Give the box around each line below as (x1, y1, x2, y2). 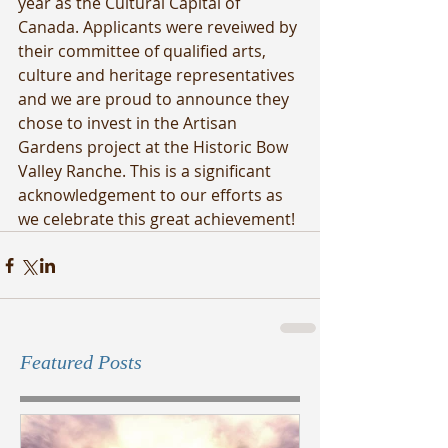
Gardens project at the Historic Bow (18, 136, 292, 158)
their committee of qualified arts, (18, 40, 270, 62)
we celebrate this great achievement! (18, 208, 295, 230)
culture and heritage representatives (18, 64, 299, 86)
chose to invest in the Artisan (18, 112, 241, 134)
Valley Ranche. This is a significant (18, 160, 275, 182)
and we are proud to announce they (18, 88, 293, 110)
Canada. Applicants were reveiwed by (18, 16, 301, 38)
